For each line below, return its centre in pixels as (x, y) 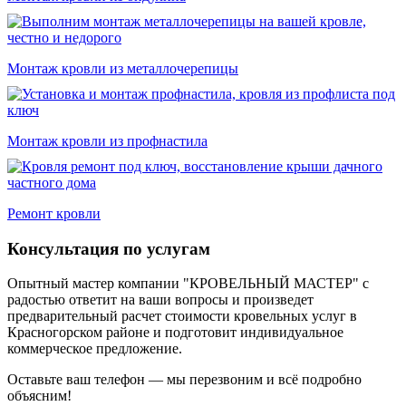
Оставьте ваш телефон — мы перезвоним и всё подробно (184, 380)
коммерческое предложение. (95, 349)
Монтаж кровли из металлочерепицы (123, 68)
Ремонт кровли (54, 213)
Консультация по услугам (109, 248)
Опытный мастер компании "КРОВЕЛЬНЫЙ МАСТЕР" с (188, 284)
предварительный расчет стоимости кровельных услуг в (182, 316)
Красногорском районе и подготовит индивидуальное (175, 333)
